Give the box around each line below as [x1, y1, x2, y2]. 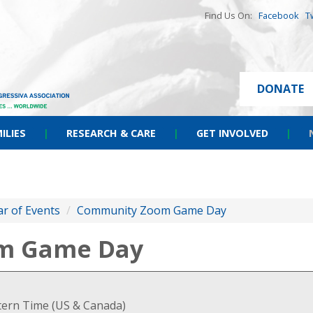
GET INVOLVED [196, 126, 268, 140]
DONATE [257, 81, 304, 96]
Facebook [259, 9, 299, 22]
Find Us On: [205, 9, 259, 22]
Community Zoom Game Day [77, 203, 226, 218]
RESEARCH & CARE [66, 126, 156, 140]
